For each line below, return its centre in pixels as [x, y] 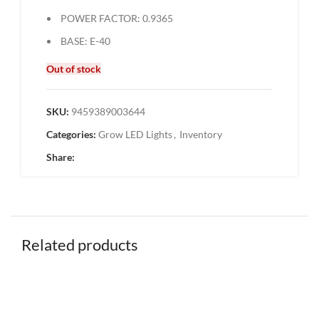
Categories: [71, 134]
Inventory [201, 134]
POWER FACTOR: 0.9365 [116, 18]
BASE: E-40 [84, 41]
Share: [61, 157]
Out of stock [74, 69]
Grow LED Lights [135, 134]
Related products [80, 245]
